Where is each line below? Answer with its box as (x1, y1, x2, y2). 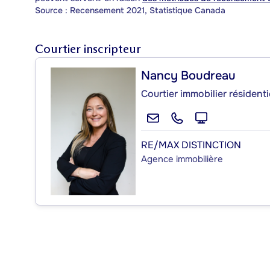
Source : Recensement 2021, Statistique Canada (35, 4, 225, 16)
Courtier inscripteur (35, 41, 141, 56)
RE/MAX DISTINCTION (141, 138, 241, 151)
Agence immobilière (141, 152, 223, 165)
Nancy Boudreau (141, 67, 236, 83)
